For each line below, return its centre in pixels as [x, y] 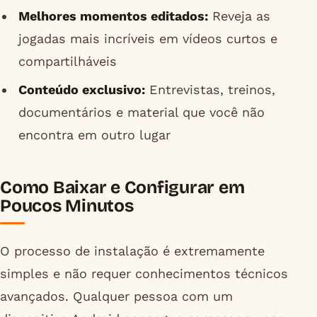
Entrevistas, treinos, [210, 90]
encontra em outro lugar [94, 135]
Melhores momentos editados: [113, 16]
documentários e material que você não [141, 113]
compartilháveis [67, 61]
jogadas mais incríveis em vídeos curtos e [148, 38]
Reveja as [239, 16]
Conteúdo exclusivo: [81, 90]
